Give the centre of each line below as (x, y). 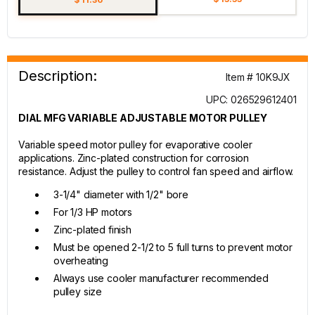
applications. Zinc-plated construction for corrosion (134, 158)
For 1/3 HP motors (93, 212)
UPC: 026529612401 (251, 99)
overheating (81, 261)
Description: (58, 76)
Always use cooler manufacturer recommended (161, 278)
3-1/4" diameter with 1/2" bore (121, 194)
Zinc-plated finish (92, 230)
